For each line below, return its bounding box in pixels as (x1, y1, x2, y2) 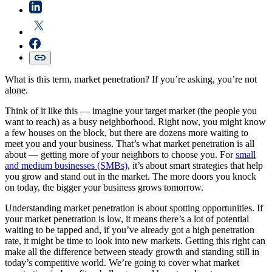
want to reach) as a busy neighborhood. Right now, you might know (5, 117, 266, 127)
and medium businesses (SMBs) (5, 160, 127, 171)
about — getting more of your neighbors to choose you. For (5, 149, 236, 160)
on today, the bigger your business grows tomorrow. (5, 182, 203, 193)
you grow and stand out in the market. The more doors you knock (5, 171, 256, 182)
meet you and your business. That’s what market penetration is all (5, 138, 254, 149)
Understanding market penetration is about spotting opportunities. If (5, 203, 263, 214)
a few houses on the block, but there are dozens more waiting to (5, 127, 248, 138)
